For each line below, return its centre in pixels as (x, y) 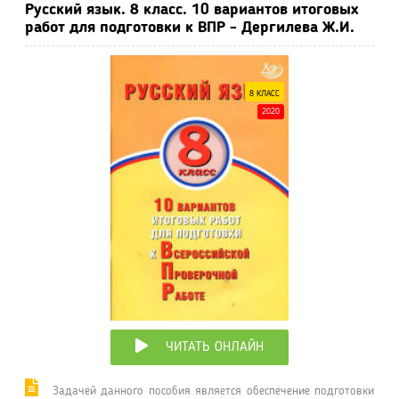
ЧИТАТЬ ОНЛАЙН (215, 347)
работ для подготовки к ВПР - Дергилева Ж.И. (190, 28)
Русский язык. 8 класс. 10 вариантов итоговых (191, 10)
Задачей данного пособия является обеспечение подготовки (211, 391)
